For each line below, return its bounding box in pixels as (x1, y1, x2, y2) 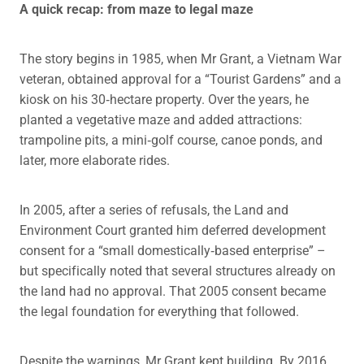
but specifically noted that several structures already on (19, 262, 336, 279)
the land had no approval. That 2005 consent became (19, 282, 326, 300)
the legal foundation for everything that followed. (19, 302, 299, 320)
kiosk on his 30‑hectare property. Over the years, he (19, 90, 309, 108)
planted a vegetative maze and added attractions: (19, 110, 302, 128)
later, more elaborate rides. (19, 151, 170, 169)
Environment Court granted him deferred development (19, 221, 326, 239)
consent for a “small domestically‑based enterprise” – (19, 241, 326, 259)
